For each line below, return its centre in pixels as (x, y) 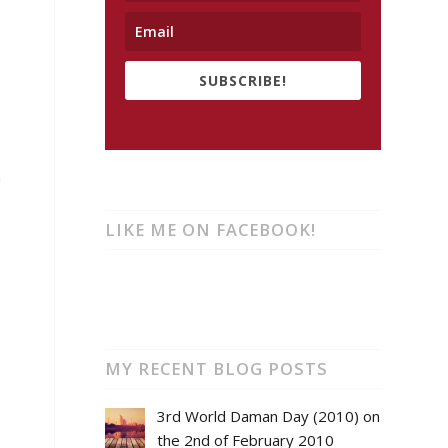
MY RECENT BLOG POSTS (217, 368)
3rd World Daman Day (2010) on (268, 415)
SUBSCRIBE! (243, 80)
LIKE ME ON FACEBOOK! (211, 229)
